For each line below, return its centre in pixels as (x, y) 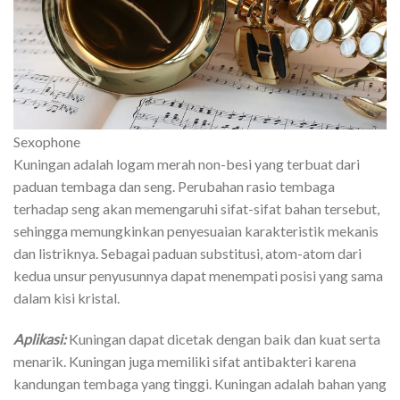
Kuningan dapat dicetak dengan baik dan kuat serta (223, 338)
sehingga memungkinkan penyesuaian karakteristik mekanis (196, 230)
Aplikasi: (40, 338)
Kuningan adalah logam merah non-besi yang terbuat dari (187, 163)
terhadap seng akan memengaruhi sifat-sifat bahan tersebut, (196, 208)
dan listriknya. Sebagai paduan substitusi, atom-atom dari (187, 253)
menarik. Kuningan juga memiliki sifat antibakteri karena (185, 361)
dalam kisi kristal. (67, 297)
